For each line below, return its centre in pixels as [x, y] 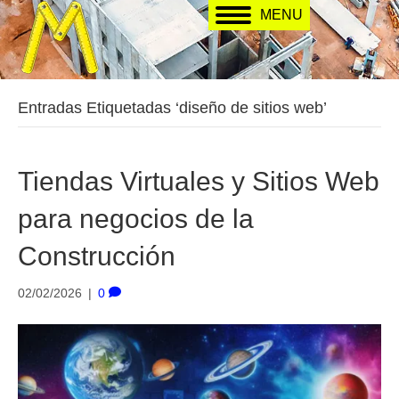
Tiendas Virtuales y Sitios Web [199, 181]
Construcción [97, 256]
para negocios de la [136, 219]
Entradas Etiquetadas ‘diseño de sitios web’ [172, 108]
